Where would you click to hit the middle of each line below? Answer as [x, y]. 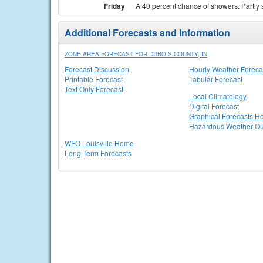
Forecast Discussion [97, 69]
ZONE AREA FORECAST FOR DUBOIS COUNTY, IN [136, 54]
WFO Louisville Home [99, 143]
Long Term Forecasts [98, 153]
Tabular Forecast [216, 79]
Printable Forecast [94, 79]
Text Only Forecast [94, 89]
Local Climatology [218, 96]
